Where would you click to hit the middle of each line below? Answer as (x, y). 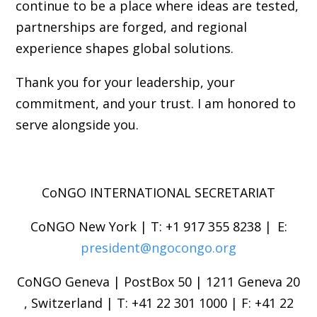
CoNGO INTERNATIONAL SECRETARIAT (158, 192)
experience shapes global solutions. (124, 48)
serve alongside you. (77, 124)
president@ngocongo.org (158, 247)
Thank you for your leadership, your (125, 82)
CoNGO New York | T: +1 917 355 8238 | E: (158, 226)
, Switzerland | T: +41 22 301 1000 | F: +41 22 (158, 302)
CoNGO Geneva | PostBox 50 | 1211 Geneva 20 (158, 281)
